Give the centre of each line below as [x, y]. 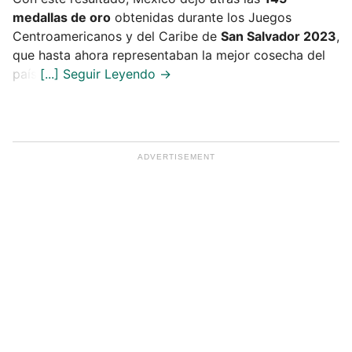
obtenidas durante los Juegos [201, 17]
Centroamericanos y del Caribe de [117, 36]
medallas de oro [62, 17]
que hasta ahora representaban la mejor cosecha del [169, 55]
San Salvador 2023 [279, 36]
